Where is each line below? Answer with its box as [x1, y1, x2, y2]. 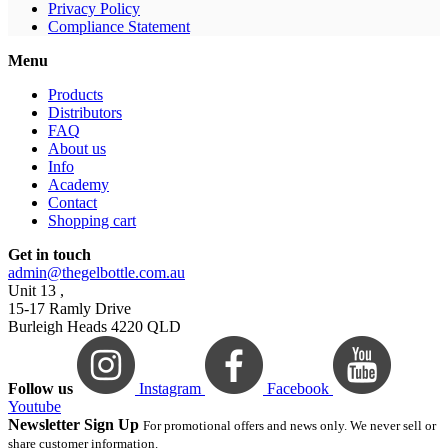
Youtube [8, 397, 61, 415]
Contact [48, 193, 97, 211]
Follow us [8, 379, 73, 397]
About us [48, 139, 106, 157]
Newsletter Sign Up [8, 415, 139, 433]
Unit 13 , [8, 281, 64, 299]
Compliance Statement [48, 17, 190, 35]
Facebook [267, 379, 329, 397]
